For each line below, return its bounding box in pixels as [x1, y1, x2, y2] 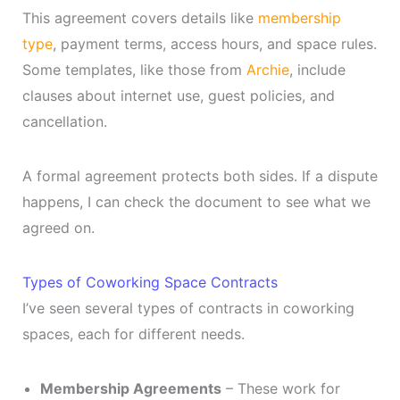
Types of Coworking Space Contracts [21, 272, 278, 291]
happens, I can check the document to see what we [21, 192, 371, 211]
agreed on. [21, 218, 95, 237]
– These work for [221, 379, 340, 397]
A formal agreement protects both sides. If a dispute [21, 166, 378, 185]
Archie [246, 60, 289, 79]
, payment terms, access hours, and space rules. [52, 34, 377, 53]
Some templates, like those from [21, 60, 246, 79]
